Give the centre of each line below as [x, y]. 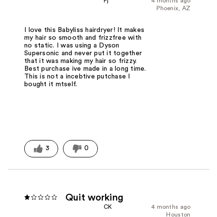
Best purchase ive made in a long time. [85, 69]
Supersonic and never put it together [83, 54]
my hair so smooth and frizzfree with [83, 38]
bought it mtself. [51, 85]
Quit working [94, 197]
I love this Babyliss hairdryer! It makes [85, 30]
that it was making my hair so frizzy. [81, 61]
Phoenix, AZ [174, 8]
